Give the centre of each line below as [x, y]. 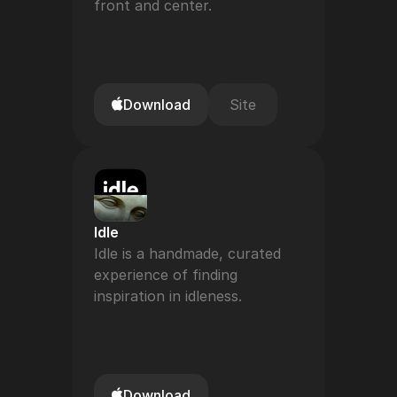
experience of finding [166, 275]
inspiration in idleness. [168, 296]
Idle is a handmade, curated [187, 253]
